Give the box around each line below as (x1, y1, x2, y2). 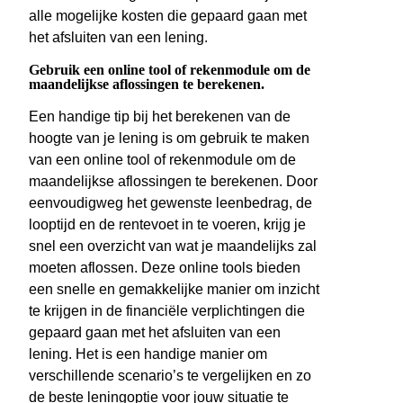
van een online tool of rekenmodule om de (29, 152, 296, 168)
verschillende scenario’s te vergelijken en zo (29, 368, 311, 384)
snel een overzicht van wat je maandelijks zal (29, 238, 317, 255)
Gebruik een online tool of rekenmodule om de (29, 62, 310, 78)
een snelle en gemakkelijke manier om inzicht (29, 282, 319, 298)
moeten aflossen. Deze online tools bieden (29, 260, 300, 276)
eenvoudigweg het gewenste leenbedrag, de (29, 195, 312, 211)
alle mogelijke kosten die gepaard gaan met (29, 8, 307, 24)
